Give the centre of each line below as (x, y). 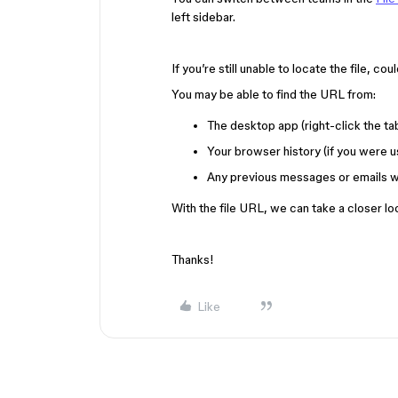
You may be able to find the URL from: (274, 94)
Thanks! (193, 259)
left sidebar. (203, 17)
